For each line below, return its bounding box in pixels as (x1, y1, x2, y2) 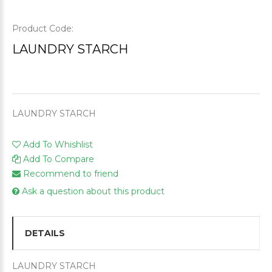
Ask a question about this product (19, 186, 165, 197)
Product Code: (12, 23, 76, 35)
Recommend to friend (21, 168, 118, 180)
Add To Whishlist (23, 139, 93, 151)
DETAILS (25, 228, 65, 239)
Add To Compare (23, 154, 94, 165)
